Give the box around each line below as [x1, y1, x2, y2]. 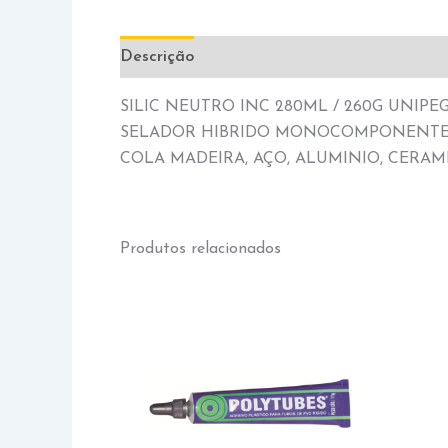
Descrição [120, 49, 194, 65]
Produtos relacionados [120, 241, 281, 257]
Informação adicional [215, 49, 373, 65]
